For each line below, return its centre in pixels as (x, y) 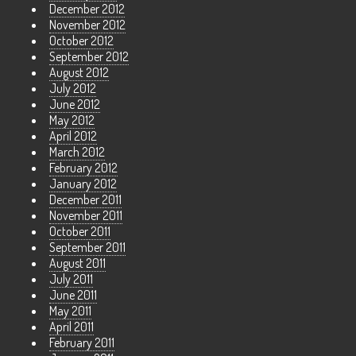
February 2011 (82, 343)
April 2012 (73, 136)
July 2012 (73, 89)
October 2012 (81, 41)
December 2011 (85, 200)
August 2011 (77, 263)
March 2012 (77, 152)
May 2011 (70, 311)
